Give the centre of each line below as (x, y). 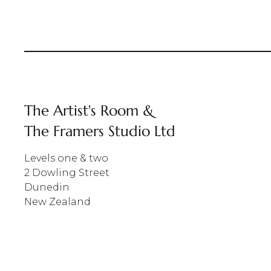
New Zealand (57, 202)
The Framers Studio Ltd (100, 132)
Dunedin (47, 188)
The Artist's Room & (89, 111)
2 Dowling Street (67, 173)
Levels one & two (66, 158)
